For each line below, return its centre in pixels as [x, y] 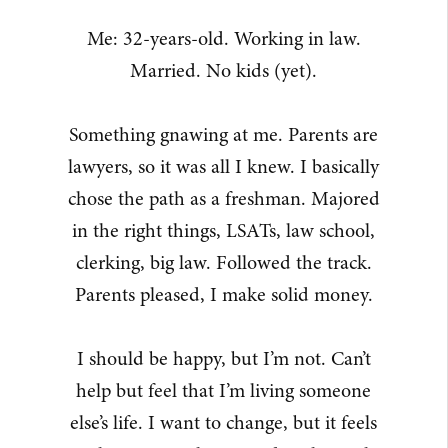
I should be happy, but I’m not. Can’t [223, 358]
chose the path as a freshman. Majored [223, 198]
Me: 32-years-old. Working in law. [223, 38]
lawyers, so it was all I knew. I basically [223, 166]
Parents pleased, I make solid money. [223, 294]
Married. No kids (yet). [223, 70]
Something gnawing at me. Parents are [223, 134]
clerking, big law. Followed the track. [223, 262]
